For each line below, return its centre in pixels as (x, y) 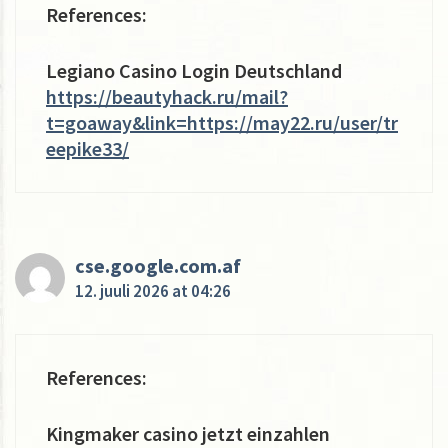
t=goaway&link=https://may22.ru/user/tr (222, 122)
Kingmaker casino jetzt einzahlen (188, 433)
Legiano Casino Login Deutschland (194, 70)
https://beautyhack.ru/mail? (167, 96)
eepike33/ (87, 148)
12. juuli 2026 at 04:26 (153, 290)
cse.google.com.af (158, 265)
